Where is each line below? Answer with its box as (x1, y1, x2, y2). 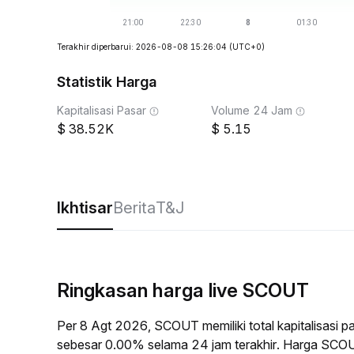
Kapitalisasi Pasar (57, 104, 146, 117)
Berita (113, 198, 156, 217)
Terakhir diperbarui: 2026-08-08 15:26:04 (57, 42, 227, 51)
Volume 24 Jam (211, 104, 292, 117)
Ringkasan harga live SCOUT (57, 279, 309, 302)
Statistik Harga (57, 73, 156, 90)
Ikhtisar (57, 198, 113, 217)
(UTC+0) (229, 42, 265, 51)
